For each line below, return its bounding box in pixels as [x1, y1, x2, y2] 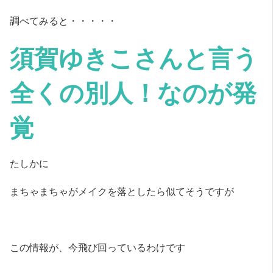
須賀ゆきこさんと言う [10, 39, 258, 74]
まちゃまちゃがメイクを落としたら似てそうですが [10, 183, 235, 198]
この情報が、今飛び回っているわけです [10, 239, 186, 254]
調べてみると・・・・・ [10, 12, 118, 27]
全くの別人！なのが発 [10, 74, 257, 109]
